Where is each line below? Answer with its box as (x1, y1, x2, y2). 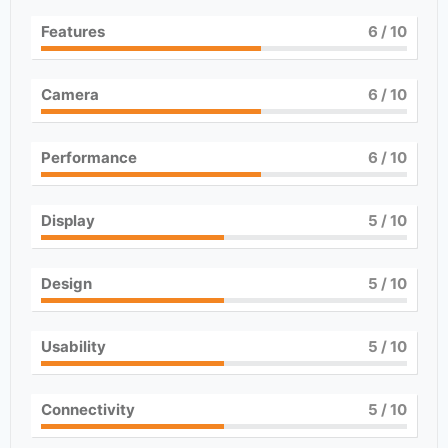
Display (41, 211, 95, 230)
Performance (41, 148, 137, 167)
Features (41, 22, 105, 41)
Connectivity (41, 400, 135, 419)
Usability (41, 337, 106, 356)
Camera (41, 85, 99, 104)
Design (41, 274, 92, 293)
